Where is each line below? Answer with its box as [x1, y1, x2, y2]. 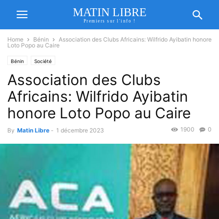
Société [34, 58, 52, 64]
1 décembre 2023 [56, 127, 104, 134]
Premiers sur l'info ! [83, 18, 136, 23]
